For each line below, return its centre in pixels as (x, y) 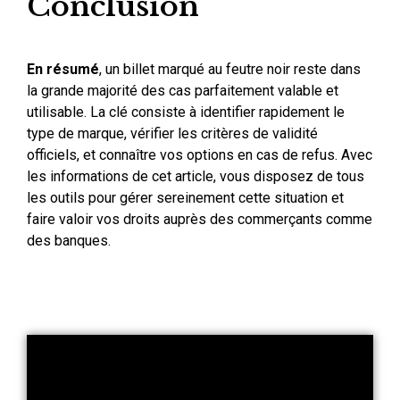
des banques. (69, 240)
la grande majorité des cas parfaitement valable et (183, 90)
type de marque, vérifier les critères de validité (172, 133)
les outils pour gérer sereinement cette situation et (185, 197)
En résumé (63, 69)
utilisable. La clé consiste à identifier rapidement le (186, 112)
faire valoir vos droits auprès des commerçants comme (200, 219)
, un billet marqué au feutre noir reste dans (230, 69)
